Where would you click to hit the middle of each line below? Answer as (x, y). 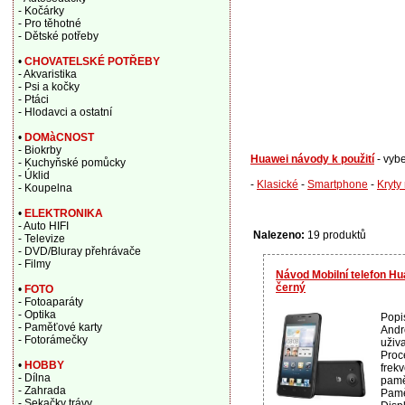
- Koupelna (45, 188)
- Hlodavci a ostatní (65, 112)
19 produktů (335, 235)
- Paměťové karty (60, 327)
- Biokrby (39, 150)
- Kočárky (41, 11)
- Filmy (34, 264)
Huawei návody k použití (312, 159)
